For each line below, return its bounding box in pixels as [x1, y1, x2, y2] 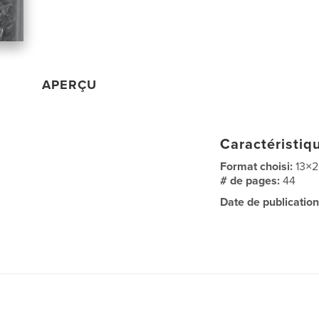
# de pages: [220, 173, 283, 188]
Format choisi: [220, 159, 296, 174]
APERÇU [42, 76, 98, 93]
